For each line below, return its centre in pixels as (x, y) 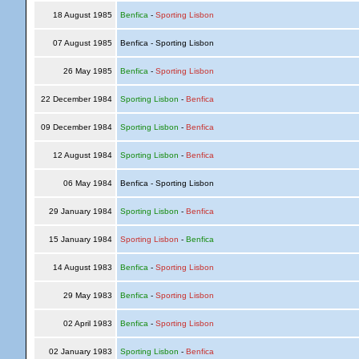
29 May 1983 (87, 295)
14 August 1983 (82, 267)
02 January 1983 (80, 351)
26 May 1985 (87, 71)
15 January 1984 (80, 239)
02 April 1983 (87, 323)
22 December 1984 (76, 99)
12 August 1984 (82, 155)
